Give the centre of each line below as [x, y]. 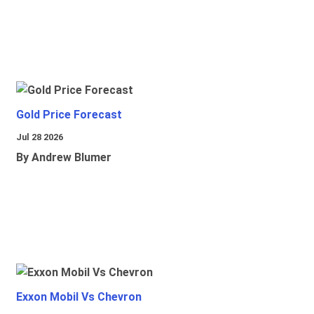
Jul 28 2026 [40, 137]
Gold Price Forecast [69, 115]
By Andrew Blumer [64, 158]
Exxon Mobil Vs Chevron [79, 297]
